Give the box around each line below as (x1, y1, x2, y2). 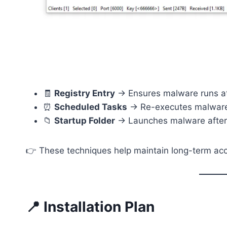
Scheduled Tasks (54, 101, 127, 112)
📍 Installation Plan (26, 198, 155, 215)
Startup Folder (54, 115, 115, 126)
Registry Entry (54, 88, 115, 98)
